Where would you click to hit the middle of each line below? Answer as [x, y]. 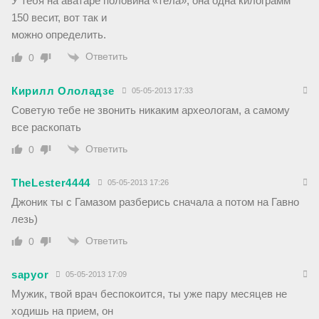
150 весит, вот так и [59, 18]
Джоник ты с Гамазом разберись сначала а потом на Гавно [155, 202]
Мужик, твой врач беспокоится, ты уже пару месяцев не [149, 294]
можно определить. [59, 35]
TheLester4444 [51, 182]
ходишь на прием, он [62, 311]
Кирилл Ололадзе [63, 90]
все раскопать [46, 127]
